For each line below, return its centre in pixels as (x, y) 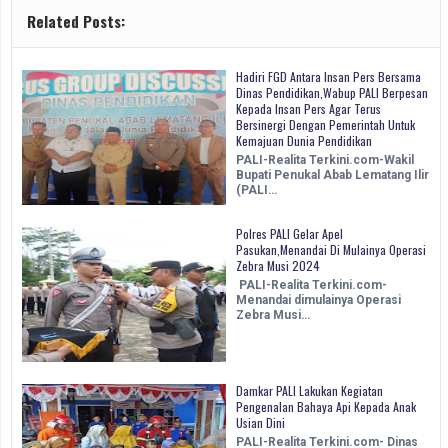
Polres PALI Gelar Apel (289, 234)
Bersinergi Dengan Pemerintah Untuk (325, 125)
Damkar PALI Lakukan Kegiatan (309, 391)
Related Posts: (76, 21)
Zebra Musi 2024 (278, 266)
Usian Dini (260, 423)
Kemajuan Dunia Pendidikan (304, 141)
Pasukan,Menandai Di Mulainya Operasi (331, 250)
